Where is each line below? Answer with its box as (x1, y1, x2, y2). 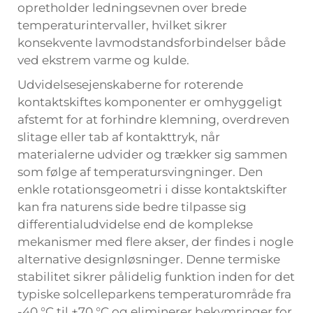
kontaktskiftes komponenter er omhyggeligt (17, 95, 282, 109)
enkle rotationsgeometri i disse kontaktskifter (17, 182, 287, 196)
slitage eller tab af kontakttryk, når (17, 130, 220, 144)
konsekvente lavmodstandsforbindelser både (17, 36, 286, 50)
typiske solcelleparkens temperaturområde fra (17, 287, 291, 301)
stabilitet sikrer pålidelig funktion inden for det (17, 270, 295, 284)
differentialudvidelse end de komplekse (17, 217, 253, 231)
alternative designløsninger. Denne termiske (17, 252, 280, 266)
